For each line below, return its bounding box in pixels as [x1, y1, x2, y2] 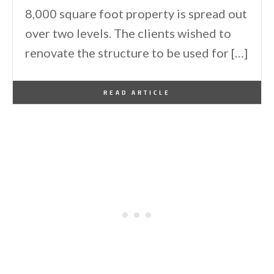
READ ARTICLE [103, 87, 171, 97]
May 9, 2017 [91, 83, 137, 91]
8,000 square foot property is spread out [25, 6, 247, 21]
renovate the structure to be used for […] [25, 45, 248, 60]
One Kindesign [40, 83, 91, 91]
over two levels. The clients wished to [25, 25, 231, 40]
